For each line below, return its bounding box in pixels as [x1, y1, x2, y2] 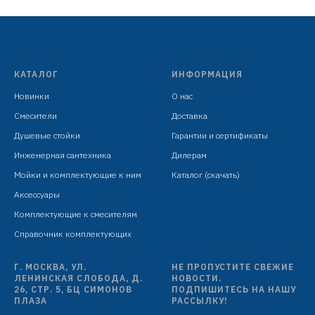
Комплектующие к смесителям [14, 208, 137, 219]
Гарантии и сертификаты [172, 129, 268, 141]
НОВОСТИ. [172, 272, 221, 283]
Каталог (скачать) [172, 169, 240, 180]
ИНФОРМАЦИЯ [172, 68, 243, 79]
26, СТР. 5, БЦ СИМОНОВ [14, 283, 132, 295]
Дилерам [172, 149, 207, 160]
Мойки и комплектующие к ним [14, 169, 141, 180]
